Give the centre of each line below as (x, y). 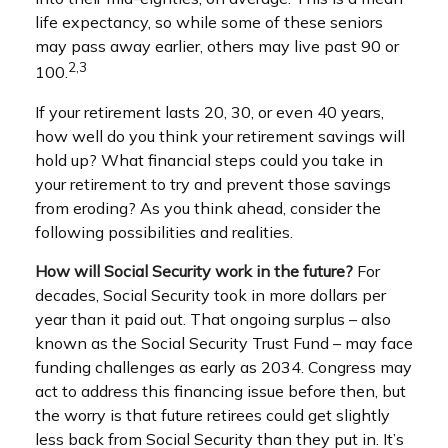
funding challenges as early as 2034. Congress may (223, 366)
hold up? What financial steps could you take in (209, 159)
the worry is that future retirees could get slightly (212, 414)
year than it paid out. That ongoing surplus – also (213, 318)
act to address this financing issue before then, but (220, 390)
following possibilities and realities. (164, 231)
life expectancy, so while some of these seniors (209, 22)
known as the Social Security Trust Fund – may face (224, 342)
